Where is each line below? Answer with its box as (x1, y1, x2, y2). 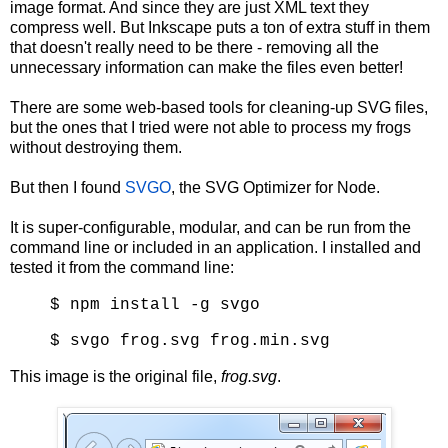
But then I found (10, 178, 125, 196)
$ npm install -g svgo (50, 295, 260, 314)
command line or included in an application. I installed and (10, 238, 421, 256)
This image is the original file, (10, 368, 221, 386)
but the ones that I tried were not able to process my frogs (10, 118, 411, 136)
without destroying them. (10, 138, 182, 156)
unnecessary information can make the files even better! (10, 58, 403, 76)
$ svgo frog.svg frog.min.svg (50, 332, 330, 351)
